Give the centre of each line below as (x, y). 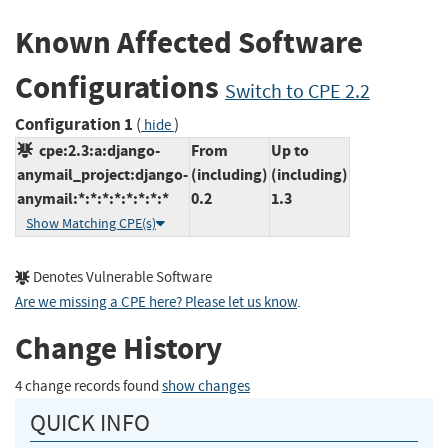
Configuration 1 (74, 124)
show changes (206, 386)
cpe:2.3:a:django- (96, 150)
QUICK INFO (90, 422)
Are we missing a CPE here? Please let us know (156, 302)
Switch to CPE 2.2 (297, 92)
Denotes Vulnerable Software (121, 277)
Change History (118, 349)
